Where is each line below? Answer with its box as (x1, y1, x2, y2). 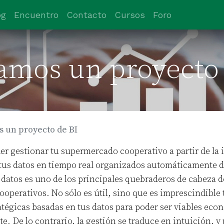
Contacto (66, 9, 106, 20)
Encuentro (13, 9, 58, 20)
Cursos (114, 9, 145, 20)
